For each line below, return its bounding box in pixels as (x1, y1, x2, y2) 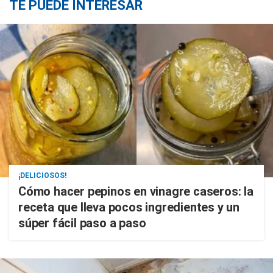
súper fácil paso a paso (18, 216, 146, 230)
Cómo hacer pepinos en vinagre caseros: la (18, 184, 253, 199)
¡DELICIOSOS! (18, 171, 66, 180)
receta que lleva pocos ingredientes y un (18, 200, 239, 214)
